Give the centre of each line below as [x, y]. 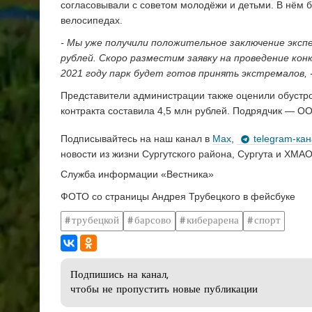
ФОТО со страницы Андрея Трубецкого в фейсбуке [178, 197]
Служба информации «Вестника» [137, 174]
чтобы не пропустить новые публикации [164, 290]
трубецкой [95, 221]
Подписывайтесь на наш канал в [136, 138]
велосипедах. [93, 21]
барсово [153, 221]
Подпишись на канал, [119, 276]
